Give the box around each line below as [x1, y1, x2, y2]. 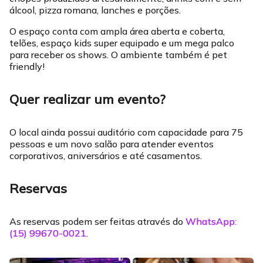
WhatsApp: [186, 215, 237, 227]
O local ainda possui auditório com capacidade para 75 [9, 126, 243, 138]
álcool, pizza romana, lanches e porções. [9, 4, 181, 16]
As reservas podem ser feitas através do [9, 215, 186, 227]
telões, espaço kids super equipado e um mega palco [9, 37, 234, 49]
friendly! [9, 60, 45, 72]
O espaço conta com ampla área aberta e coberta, [9, 25, 225, 37]
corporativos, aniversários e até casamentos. [9, 150, 202, 161]
